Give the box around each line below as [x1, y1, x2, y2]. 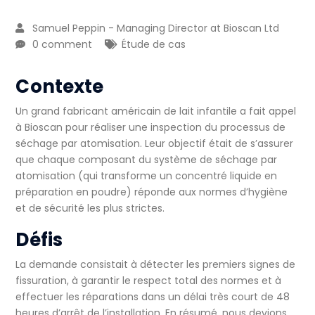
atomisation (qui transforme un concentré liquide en [15, 168, 278, 183]
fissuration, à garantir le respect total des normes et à [15, 273, 282, 288]
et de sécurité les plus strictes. [15, 200, 165, 215]
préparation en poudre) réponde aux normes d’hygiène [15, 184, 288, 199]
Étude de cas [122, 37, 186, 51]
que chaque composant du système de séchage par [15, 152, 278, 167]
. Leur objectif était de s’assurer [140, 136, 294, 150]
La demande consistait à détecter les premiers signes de [15, 257, 296, 271]
